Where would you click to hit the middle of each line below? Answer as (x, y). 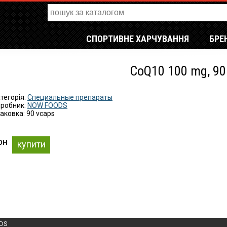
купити (31, 144)
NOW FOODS (47, 105)
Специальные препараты (70, 97)
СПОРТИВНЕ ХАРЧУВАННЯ (138, 39)
